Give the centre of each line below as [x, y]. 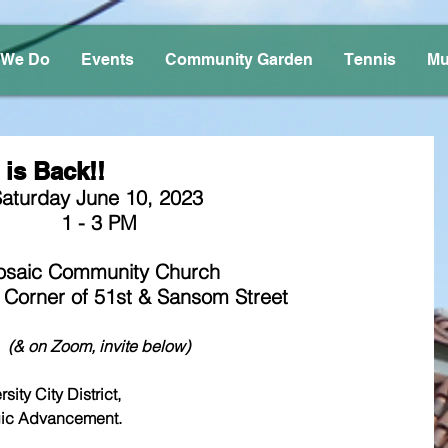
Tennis [370, 59]
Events [107, 59]
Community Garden [239, 59]
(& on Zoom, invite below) [99, 346]
